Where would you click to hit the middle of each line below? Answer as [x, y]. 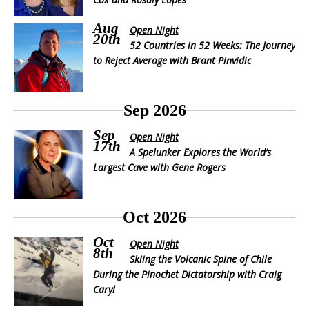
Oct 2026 [154, 217]
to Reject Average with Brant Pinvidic [172, 60]
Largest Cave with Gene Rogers [159, 167]
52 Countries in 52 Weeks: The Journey [212, 45]
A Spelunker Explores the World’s [200, 152]
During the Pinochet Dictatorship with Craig [187, 274]
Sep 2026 [154, 110]
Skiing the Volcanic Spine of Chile [200, 259]
